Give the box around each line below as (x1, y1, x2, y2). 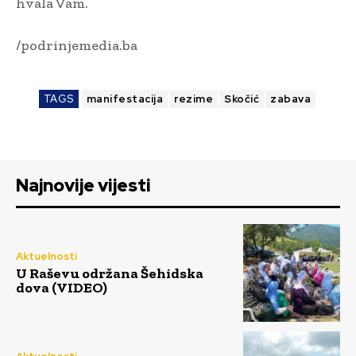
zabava (270, 92, 311, 106)
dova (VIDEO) (16, 279, 107, 297)
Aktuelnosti (16, 250, 77, 264)
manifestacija (86, 92, 164, 106)
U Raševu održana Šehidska (16, 265, 203, 283)
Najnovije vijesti (16, 174, 151, 198)
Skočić (224, 92, 260, 106)
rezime (174, 92, 214, 106)
